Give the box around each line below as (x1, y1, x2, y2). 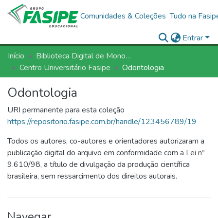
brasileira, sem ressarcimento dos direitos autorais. (7, 171, 177, 182)
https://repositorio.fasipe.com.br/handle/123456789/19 (7, 116, 197, 127)
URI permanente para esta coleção (7, 105, 125, 115)
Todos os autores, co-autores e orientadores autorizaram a (7, 136, 204, 146)
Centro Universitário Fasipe (19, 62, 110, 73)
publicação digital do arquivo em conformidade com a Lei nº (7, 147, 204, 158)
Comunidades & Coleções (80, 11, 166, 21)
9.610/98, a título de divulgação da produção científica (7, 159, 190, 170)
